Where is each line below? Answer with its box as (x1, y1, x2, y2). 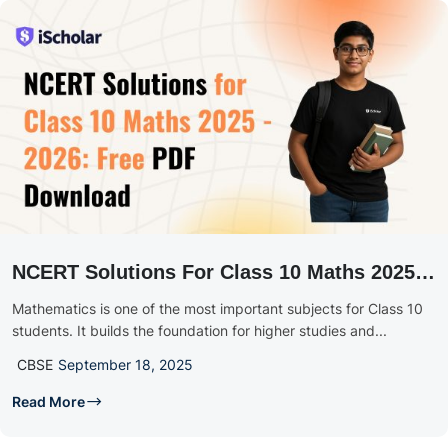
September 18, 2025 (58, 356, 193, 374)
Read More (12, 393, 85, 411)
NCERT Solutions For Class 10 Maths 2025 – (12, 261, 432, 284)
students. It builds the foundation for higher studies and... (12, 322, 387, 340)
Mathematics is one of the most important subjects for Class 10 (12, 300, 423, 318)
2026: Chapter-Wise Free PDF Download (12, 289, 392, 312)
